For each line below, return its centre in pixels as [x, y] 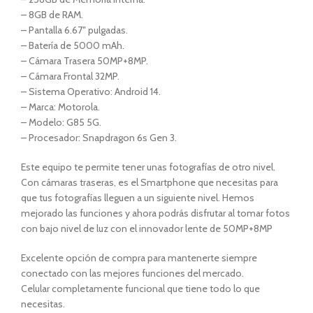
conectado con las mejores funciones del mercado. [132, 273]
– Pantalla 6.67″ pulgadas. [74, 30]
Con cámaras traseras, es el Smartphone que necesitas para [150, 182]
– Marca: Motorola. [60, 107]
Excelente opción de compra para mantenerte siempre [139, 257]
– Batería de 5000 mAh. [73, 45]
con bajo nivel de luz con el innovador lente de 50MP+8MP [147, 228]
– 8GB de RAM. [52, 14]
